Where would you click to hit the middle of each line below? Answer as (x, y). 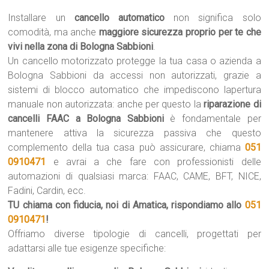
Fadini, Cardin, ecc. (47, 191)
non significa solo (213, 18)
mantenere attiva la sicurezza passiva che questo (134, 133)
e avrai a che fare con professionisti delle (153, 162)
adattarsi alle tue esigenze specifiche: (87, 248)
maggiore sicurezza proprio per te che (180, 32)
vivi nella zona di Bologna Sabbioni (81, 47)
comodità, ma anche (53, 32)
